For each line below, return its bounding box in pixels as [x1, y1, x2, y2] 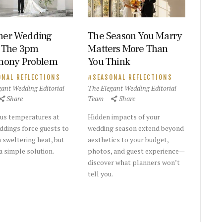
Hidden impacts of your [88, 112, 161, 122]
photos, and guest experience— [88, 146, 185, 156]
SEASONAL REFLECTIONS [93, 73, 173, 82]
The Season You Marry [88, 29, 182, 43]
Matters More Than [88, 42, 168, 56]
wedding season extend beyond [88, 123, 184, 133]
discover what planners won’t [88, 158, 180, 167]
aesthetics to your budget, [88, 135, 169, 145]
